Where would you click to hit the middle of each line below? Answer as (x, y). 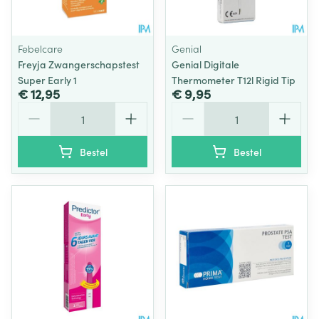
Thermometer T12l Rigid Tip (234, 80)
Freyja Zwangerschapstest (79, 64)
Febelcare (40, 48)
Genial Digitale (205, 64)
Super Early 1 (47, 80)
